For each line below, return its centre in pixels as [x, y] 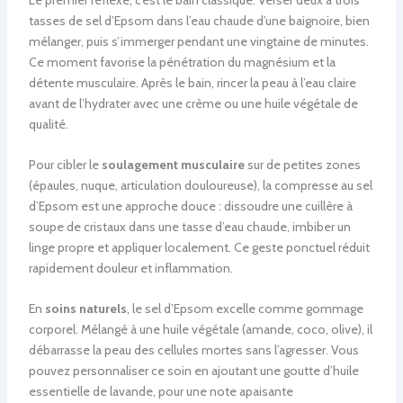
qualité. [48, 124]
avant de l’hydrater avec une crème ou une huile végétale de [193, 103]
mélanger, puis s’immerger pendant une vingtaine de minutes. [198, 41]
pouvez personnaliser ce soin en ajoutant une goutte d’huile [193, 371]
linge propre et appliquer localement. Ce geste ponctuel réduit [199, 248]
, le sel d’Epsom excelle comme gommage [245, 309]
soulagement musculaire [173, 165]
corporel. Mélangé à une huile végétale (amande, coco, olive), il [200, 330]
